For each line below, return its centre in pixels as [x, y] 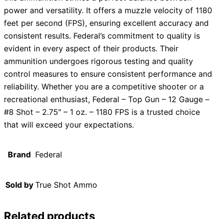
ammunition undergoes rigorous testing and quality [99, 61]
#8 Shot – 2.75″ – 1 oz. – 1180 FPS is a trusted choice [102, 112]
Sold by [19, 185]
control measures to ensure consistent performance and [108, 74]
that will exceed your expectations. [69, 125]
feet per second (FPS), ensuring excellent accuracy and [106, 23]
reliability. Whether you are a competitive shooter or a [104, 87]
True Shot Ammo [66, 185]
